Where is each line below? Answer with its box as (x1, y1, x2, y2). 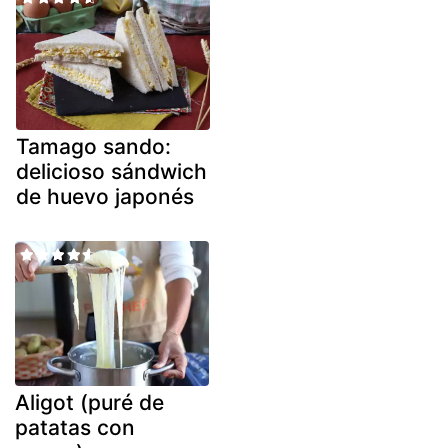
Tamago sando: (16, 133, 171, 159)
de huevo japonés (16, 183, 194, 209)
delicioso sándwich (16, 158, 207, 184)
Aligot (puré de (15, 390, 164, 416)
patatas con (15, 415, 135, 441)
